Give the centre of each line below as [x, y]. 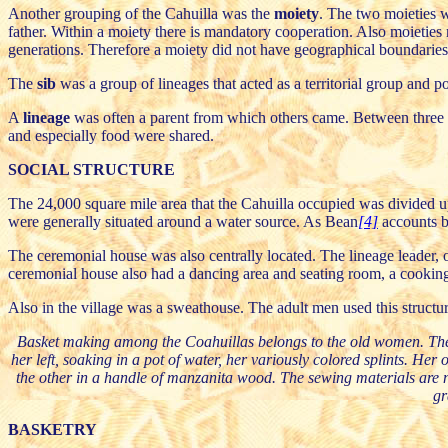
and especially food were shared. [111, 135]
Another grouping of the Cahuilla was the [141, 13]
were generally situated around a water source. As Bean [183, 221]
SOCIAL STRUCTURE [91, 169]
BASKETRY [52, 429]
